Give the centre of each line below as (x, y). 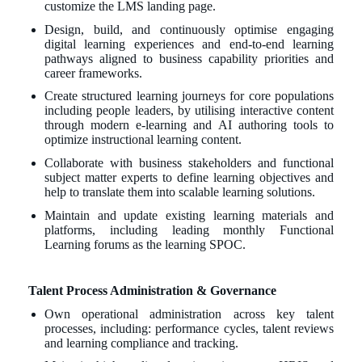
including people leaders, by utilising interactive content (189, 111)
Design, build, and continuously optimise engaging (189, 29)
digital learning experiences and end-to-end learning (189, 44)
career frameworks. (93, 73)
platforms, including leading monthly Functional (189, 229)
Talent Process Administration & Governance (152, 290)
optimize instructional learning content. (143, 140)
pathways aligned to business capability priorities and (189, 58)
